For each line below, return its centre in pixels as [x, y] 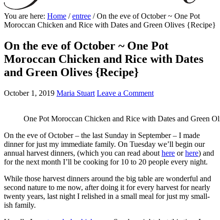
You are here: [26, 16]
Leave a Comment [125, 93]
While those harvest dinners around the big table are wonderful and [108, 178]
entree [82, 16]
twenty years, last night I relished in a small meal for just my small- [107, 196]
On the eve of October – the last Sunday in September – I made [102, 135]
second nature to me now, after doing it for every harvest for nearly [107, 187]
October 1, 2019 [29, 93]
